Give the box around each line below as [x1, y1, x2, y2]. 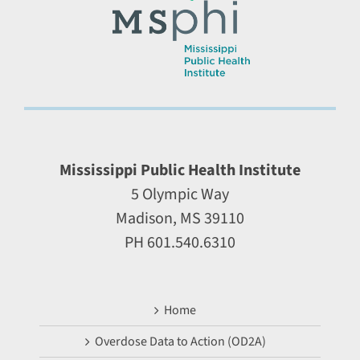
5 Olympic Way [131, 182, 229, 206]
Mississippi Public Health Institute [59, 158, 301, 182]
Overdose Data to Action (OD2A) [94, 332, 266, 350]
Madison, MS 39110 [116, 207, 244, 230]
